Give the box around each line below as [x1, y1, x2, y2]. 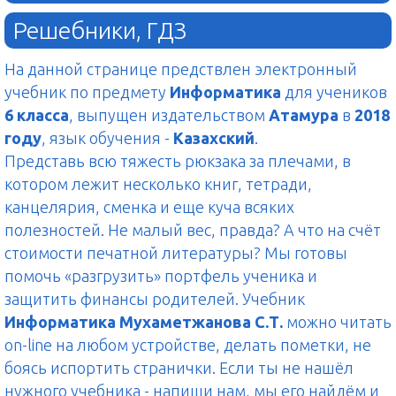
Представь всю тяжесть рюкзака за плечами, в [4, 152, 351, 171]
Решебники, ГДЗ [13, 17, 187, 44]
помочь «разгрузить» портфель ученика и [4, 267, 317, 286]
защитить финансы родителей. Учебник [4, 290, 305, 308]
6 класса [4, 106, 69, 125]
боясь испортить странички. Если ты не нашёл [4, 359, 354, 377]
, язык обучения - [42, 129, 173, 148]
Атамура [269, 106, 339, 125]
